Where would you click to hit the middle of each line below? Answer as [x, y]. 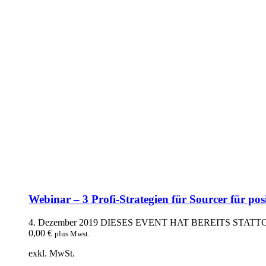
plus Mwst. [72, 233]
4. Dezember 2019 [63, 222]
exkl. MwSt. [52, 253]
